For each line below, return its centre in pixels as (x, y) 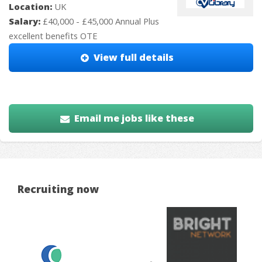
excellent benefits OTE (53, 36)
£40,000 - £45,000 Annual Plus (101, 21)
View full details (134, 58)
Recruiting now (58, 189)
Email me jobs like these (135, 118)
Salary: (26, 21)
